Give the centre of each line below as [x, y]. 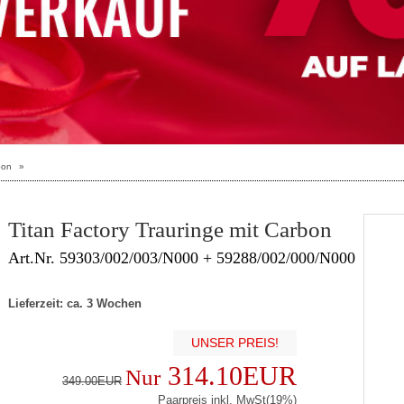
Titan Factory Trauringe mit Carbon [170, 229]
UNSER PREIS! [235, 342]
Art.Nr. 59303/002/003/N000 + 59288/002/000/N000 [182, 257]
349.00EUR [92, 381]
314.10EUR [229, 375]
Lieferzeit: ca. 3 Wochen [75, 303]
